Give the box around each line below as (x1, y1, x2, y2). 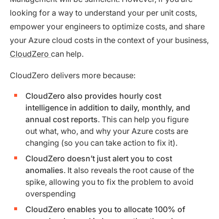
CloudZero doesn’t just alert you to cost (25, 153, 172, 163)
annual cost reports (25, 114, 98, 124)
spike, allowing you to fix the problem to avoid (25, 176, 194, 187)
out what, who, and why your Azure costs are (25, 126, 188, 136)
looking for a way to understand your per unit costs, (10, 7, 197, 18)
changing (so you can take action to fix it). (25, 137, 177, 148)
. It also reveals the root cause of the (64, 165, 194, 175)
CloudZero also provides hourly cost (25, 90, 161, 101)
